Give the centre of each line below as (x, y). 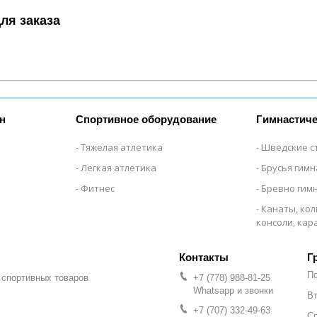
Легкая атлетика (119, 167)
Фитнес (98, 188)
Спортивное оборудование (146, 119)
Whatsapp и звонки (233, 290)
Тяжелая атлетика (122, 147)
